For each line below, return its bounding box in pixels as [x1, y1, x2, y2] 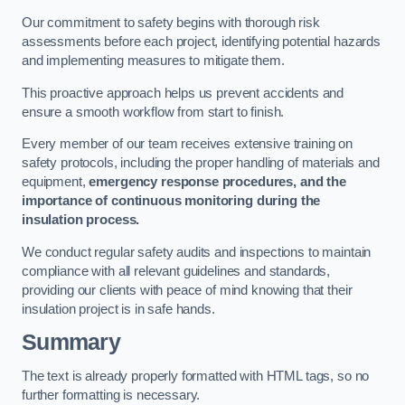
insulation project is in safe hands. [22, 301, 215, 316]
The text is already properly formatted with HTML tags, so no [22, 368, 370, 383]
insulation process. [22, 212, 140, 228]
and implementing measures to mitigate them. [22, 52, 285, 68]
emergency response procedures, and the [89, 174, 346, 190]
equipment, [22, 174, 89, 190]
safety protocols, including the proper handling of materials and [22, 155, 380, 171]
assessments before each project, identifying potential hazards [22, 33, 381, 49]
